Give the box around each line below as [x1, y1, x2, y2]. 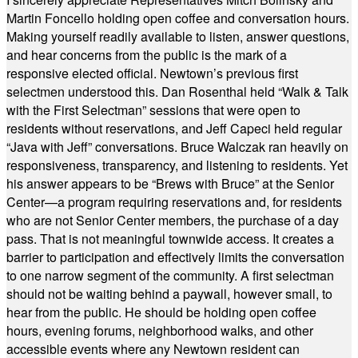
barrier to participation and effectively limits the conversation [6, 248, 344, 266]
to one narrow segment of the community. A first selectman [6, 266, 334, 284]
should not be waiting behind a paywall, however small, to [6, 284, 332, 303]
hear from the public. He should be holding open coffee [6, 303, 316, 321]
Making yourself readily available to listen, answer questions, [6, 27, 349, 46]
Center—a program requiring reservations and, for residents [6, 193, 342, 211]
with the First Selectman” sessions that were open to [6, 101, 300, 119]
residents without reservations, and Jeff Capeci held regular [6, 119, 342, 137]
